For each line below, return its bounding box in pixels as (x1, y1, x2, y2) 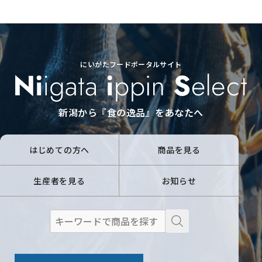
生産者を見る (33, 175, 85, 187)
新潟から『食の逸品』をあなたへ (58, 105, 204, 120)
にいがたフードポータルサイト (80, 59, 182, 70)
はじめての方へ (29, 144, 89, 156)
